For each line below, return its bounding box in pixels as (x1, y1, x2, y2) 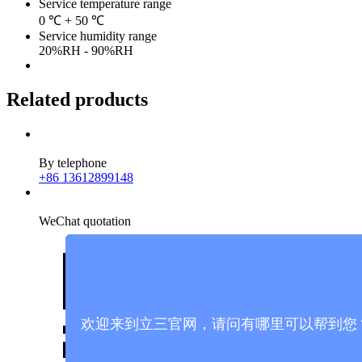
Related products (6, 88, 148, 110)
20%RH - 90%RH (39, 44, 133, 58)
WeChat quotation (39, 213, 131, 228)
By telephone (39, 155, 107, 170)
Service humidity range (39, 29, 157, 44)
